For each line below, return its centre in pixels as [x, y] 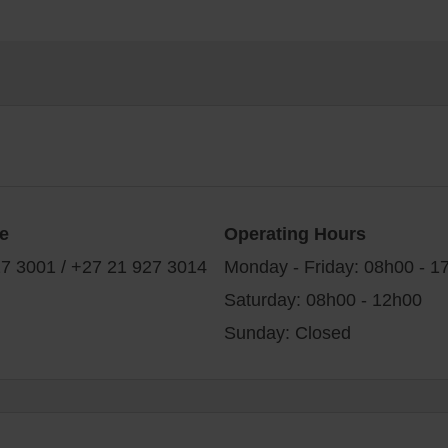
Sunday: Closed [287, 331]
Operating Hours [295, 232]
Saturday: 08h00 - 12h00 [323, 298]
